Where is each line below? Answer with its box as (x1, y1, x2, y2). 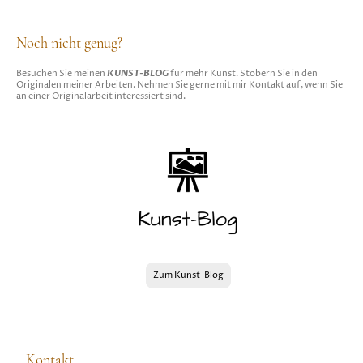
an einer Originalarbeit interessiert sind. (16, 90, 186, 102)
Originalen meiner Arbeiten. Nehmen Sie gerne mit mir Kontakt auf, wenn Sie (16, 79, 343, 91)
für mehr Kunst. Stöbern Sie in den (170, 67, 318, 79)
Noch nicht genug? (16, 34, 122, 53)
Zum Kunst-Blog (152, 269, 224, 281)
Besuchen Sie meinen (16, 67, 107, 79)
